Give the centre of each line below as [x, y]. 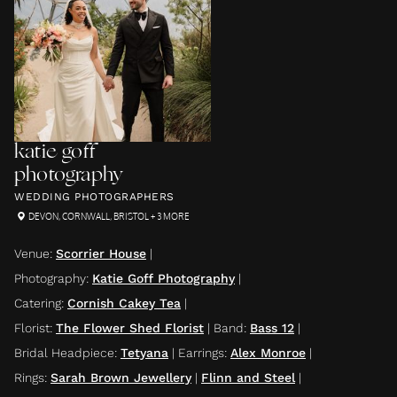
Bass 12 [272, 328]
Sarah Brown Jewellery [121, 378]
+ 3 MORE [169, 216]
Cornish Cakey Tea [124, 303]
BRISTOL [131, 216]
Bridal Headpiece [64, 353]
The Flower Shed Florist [130, 328]
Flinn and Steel [248, 378]
